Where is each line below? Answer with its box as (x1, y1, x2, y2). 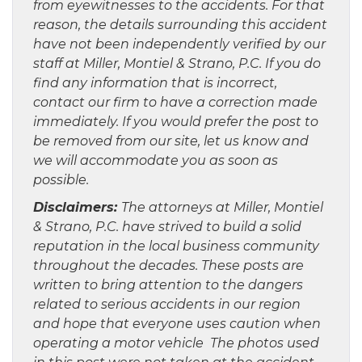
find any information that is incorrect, (33, 75, 277, 91)
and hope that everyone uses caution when (33, 316, 321, 332)
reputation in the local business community (33, 238, 319, 255)
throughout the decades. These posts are (33, 258, 304, 274)
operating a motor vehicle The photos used (33, 335, 319, 351)
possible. (33, 172, 92, 188)
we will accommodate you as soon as (33, 153, 278, 169)
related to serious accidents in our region (33, 297, 301, 313)
